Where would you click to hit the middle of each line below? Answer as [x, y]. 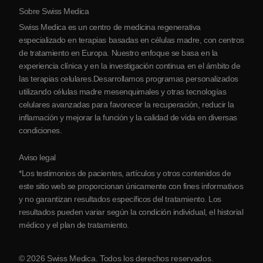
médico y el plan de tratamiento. [74, 225]
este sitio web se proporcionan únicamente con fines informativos [131, 186]
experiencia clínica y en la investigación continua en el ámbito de [130, 66]
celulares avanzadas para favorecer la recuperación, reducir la [127, 104]
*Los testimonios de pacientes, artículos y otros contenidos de [125, 173]
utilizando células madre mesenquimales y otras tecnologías [123, 92]
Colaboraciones [60, 53]
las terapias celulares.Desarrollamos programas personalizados [129, 79]
